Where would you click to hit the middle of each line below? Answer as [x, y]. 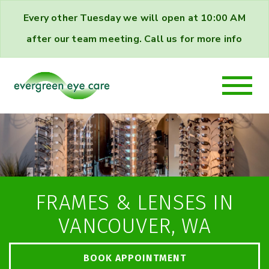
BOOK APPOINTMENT [134, 258]
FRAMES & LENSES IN [134, 203]
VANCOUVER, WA [134, 226]
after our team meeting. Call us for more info [134, 39]
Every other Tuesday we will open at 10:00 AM [134, 18]
